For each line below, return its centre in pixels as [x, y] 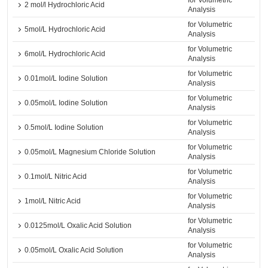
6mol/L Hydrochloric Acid [65, 54]
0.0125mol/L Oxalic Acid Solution [78, 226]
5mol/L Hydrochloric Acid [65, 29]
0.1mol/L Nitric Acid [56, 176]
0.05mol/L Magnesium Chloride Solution [90, 152]
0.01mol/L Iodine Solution [66, 78]
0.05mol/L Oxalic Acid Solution [74, 250]
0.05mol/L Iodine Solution [66, 103]
